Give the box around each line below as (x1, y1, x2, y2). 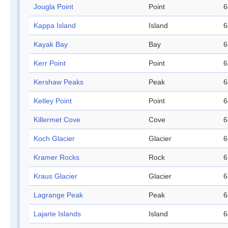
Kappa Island (34, 21, 76, 30)
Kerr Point (34, 59, 66, 68)
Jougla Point (34, 3, 73, 11)
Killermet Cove (34, 116, 80, 124)
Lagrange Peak (34, 191, 83, 199)
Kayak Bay (34, 40, 68, 49)
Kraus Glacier (34, 172, 77, 181)
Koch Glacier (34, 134, 75, 143)
